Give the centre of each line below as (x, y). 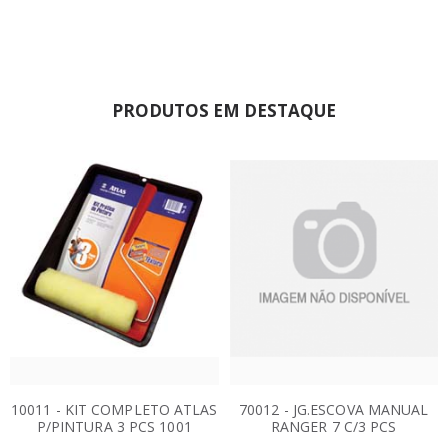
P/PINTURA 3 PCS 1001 (114, 427)
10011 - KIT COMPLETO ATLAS (114, 410)
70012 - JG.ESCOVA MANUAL (334, 410)
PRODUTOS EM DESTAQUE (224, 111)
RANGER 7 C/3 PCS (333, 427)
